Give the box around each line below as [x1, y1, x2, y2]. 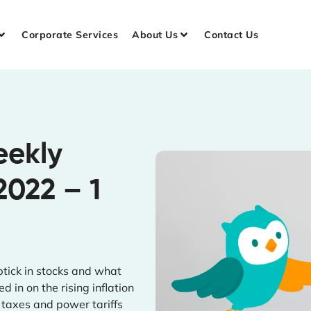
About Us [132, 28, 178, 41]
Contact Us [204, 28, 259, 41]
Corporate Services [22, 28, 119, 41]
